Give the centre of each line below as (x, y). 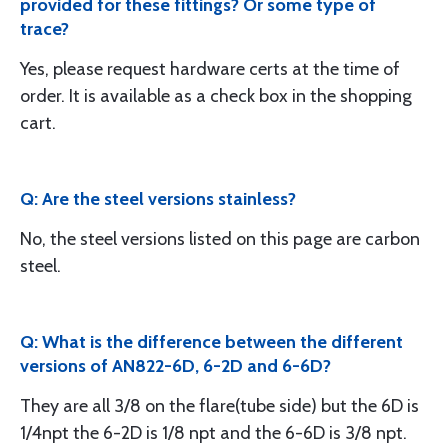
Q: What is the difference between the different (211, 342)
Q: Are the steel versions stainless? (158, 199)
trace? (44, 29)
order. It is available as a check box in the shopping (216, 96)
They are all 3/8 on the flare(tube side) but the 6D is (219, 406)
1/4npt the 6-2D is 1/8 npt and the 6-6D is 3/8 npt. (213, 433)
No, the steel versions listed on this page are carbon (220, 239)
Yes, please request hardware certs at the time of (210, 69)
